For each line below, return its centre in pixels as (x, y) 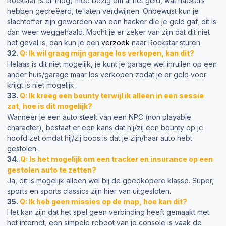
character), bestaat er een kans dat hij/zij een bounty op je (105, 127)
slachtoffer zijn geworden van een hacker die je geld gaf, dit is (112, 21)
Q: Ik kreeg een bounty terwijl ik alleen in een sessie (112, 95)
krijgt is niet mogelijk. (41, 85)
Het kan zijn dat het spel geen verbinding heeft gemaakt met (108, 212)
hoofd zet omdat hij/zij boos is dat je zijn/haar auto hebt (100, 138)
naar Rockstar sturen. (166, 42)
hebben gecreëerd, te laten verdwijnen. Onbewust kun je (103, 11)
